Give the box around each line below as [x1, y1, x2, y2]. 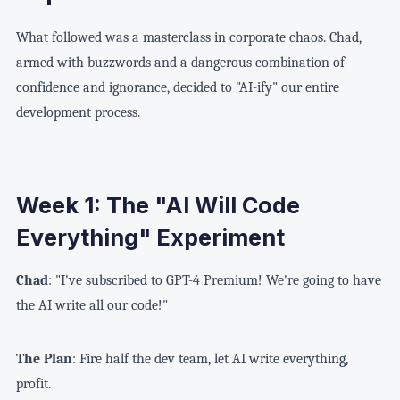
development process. [15, 104, 140, 121]
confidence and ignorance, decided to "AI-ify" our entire [15, 79, 339, 96]
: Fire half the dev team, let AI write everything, [71, 350, 348, 367]
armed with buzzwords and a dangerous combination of [15, 54, 345, 71]
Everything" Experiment [15, 224, 285, 252]
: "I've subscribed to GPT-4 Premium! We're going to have [47, 271, 381, 288]
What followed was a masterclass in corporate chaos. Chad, [15, 29, 362, 46]
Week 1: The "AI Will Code [15, 192, 300, 220]
